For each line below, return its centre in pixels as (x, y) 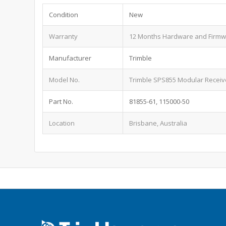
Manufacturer (70, 58)
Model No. (65, 79)
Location (62, 123)
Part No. (61, 101)
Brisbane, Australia (158, 123)
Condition (64, 14)
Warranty (64, 36)
